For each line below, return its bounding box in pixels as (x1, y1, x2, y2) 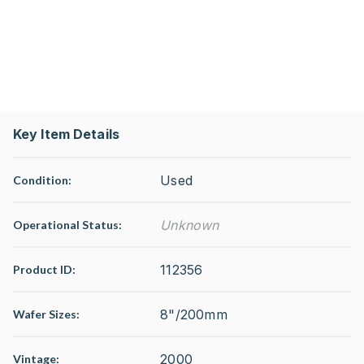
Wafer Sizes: (13, 307, 80, 321)
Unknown (160, 216, 219, 233)
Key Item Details (13, 126, 119, 142)
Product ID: (13, 262, 76, 276)
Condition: (13, 173, 71, 187)
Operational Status (13, 218, 119, 232)
